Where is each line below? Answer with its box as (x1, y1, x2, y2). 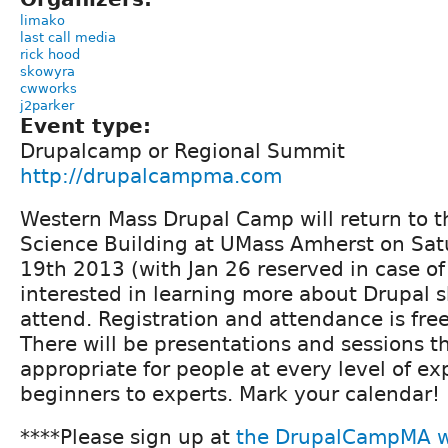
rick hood (20, 46, 80, 62)
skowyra (20, 63, 75, 79)
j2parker (20, 97, 74, 113)
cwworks (20, 80, 77, 96)
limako (20, 12, 65, 28)
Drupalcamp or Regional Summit (20, 138, 345, 163)
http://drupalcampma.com (20, 163, 282, 188)
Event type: (20, 113, 158, 138)
